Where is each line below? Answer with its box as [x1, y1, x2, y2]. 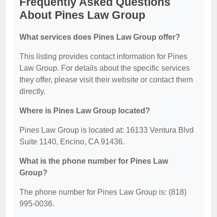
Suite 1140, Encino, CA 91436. [19, 138, 124, 146]
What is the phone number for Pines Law [19, 157, 168, 165]
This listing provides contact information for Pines [19, 52, 187, 61]
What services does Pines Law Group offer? [19, 33, 180, 41]
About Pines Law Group [19, 9, 145, 21]
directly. [19, 87, 46, 95]
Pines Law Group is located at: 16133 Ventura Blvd [19, 126, 194, 134]
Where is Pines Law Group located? [19, 107, 150, 115]
